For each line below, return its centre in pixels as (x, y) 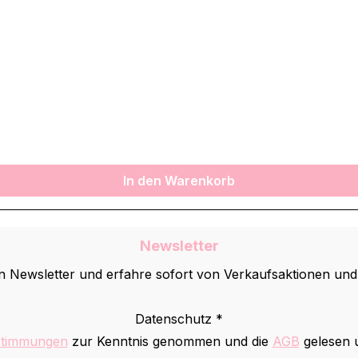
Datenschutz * (179, 319)
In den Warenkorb (179, 181)
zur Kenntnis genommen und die (170, 342)
